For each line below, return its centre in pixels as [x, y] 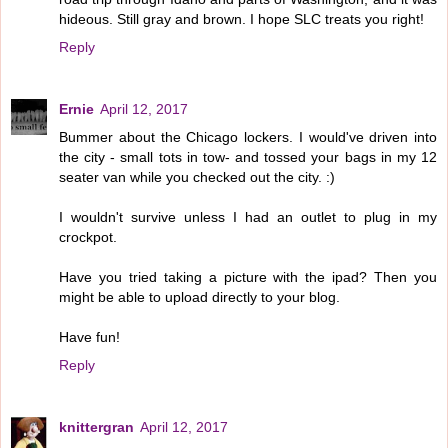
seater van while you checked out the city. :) [197, 176]
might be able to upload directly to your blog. [199, 296]
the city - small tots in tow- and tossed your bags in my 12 [248, 156]
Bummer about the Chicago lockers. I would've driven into [248, 136]
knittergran [96, 426]
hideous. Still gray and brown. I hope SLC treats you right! [241, 18]
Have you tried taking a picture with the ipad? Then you [248, 276]
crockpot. [88, 236]
